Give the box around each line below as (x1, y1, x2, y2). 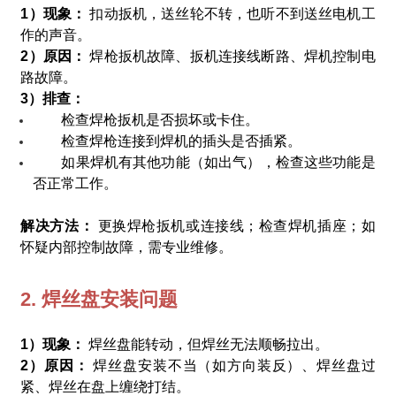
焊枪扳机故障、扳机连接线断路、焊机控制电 (89, 48, 376, 64)
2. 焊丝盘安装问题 (20, 287, 179, 310)
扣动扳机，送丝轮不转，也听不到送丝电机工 (86, 5, 376, 21)
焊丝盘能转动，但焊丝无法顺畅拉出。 (85, 336, 330, 352)
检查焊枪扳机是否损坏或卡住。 (61, 111, 260, 127)
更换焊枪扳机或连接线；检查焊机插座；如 (94, 217, 376, 233)
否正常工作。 (33, 175, 118, 191)
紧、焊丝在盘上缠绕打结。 (20, 378, 191, 394)
